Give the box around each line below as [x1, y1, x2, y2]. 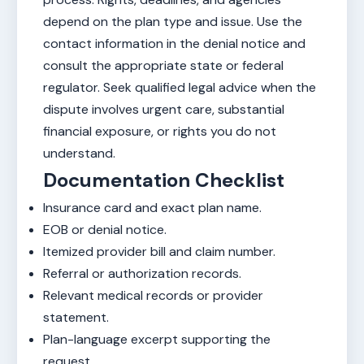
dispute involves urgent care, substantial [43, 101, 284, 118]
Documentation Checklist [43, 167, 284, 193]
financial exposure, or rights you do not [43, 123, 276, 140]
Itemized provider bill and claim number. [43, 243, 275, 260]
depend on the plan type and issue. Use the [43, 13, 302, 30]
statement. [43, 309, 109, 326]
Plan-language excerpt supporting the [43, 331, 271, 348]
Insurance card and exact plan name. [43, 199, 262, 216]
